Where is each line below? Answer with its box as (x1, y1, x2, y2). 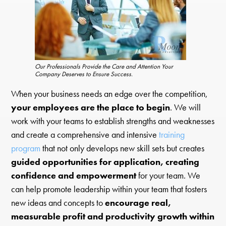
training (159, 128, 185, 141)
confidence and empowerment (11, 169, 137, 182)
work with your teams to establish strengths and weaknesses (11, 115, 215, 127)
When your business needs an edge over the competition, (11, 87, 208, 100)
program (11, 142, 41, 154)
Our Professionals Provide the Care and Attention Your (35, 62, 173, 71)
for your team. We (136, 169, 201, 182)
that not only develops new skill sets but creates (40, 142, 205, 154)
